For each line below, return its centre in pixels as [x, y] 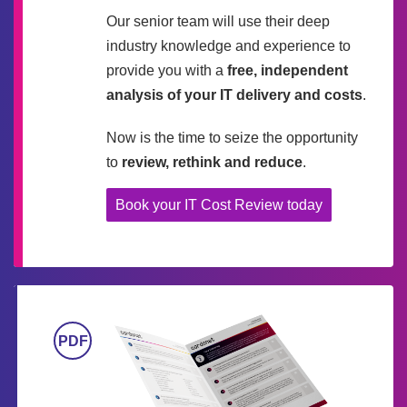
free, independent [288, 71]
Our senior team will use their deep [218, 22]
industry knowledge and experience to [228, 46]
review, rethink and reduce [212, 163]
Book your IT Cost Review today [219, 205]
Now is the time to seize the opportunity [232, 138]
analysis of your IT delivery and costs [234, 95]
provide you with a [167, 71]
